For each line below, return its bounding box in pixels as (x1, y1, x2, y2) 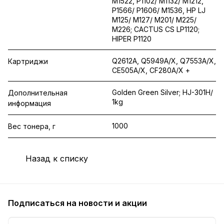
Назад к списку (25, 153, 88, 163)
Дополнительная (8, 88, 67, 97)
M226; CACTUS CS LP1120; (112, 24, 199, 33)
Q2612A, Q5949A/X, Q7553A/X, (112, 56, 216, 65)
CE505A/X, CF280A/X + (112, 65, 190, 74)
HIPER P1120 (112, 34, 151, 43)
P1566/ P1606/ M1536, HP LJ (112, 5, 205, 14)
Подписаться (8, 198, 66, 208)
